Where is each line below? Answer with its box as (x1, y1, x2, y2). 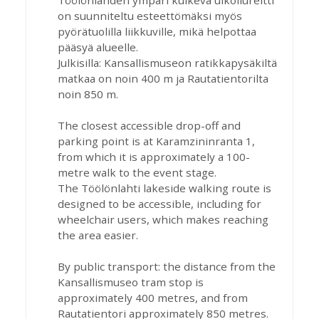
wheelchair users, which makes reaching (58, 212, 268, 226)
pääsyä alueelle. (58, 40, 138, 54)
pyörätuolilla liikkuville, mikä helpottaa (58, 24, 256, 38)
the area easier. (58, 228, 138, 242)
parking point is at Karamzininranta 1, (58, 134, 255, 148)
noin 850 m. (58, 87, 118, 101)
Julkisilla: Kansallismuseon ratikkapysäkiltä (58, 56, 277, 70)
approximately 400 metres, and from (58, 291, 248, 305)
